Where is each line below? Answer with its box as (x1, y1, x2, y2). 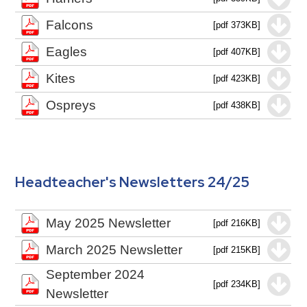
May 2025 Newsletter (46, 216, 171, 230)
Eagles (46, 45, 88, 59)
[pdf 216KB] (213, 218, 261, 228)
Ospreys (46, 98, 97, 112)
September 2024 (46, 267, 145, 282)
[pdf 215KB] (213, 245, 261, 255)
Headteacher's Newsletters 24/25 (15, 173, 250, 191)
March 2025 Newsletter (46, 243, 183, 257)
